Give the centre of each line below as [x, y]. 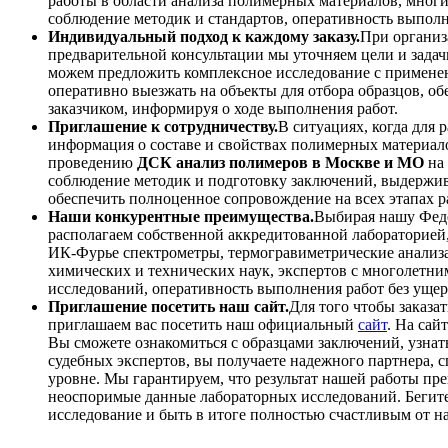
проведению [92, 163]
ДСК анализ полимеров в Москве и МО [280, 163]
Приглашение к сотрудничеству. [163, 127]
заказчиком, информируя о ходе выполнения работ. [223, 109]
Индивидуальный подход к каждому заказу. [204, 37]
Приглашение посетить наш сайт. [168, 307]
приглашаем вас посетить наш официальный [203, 325]
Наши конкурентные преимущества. [181, 217]
